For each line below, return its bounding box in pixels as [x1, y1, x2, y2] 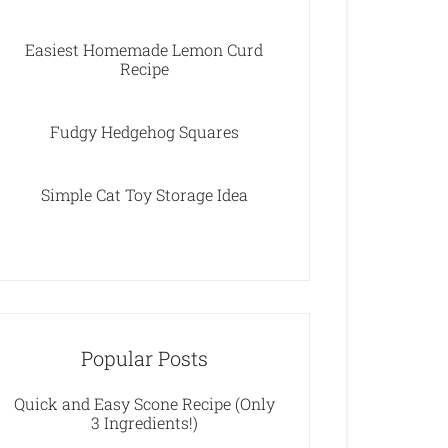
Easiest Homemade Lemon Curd [25, 39, 263, 60]
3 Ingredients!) [90, 412, 198, 433]
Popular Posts [80, 345, 208, 371]
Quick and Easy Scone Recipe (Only [13, 393, 275, 414]
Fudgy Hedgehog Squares [49, 121, 239, 142]
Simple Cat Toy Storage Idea [40, 184, 248, 205]
